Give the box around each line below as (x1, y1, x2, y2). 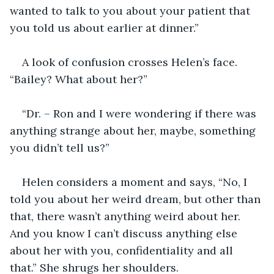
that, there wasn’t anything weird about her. (10, 209, 243, 223)
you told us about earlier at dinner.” (10, 20, 199, 35)
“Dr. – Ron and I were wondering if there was (22, 106, 259, 120)
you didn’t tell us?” (10, 140, 109, 155)
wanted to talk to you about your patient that (10, 3, 253, 18)
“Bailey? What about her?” (10, 72, 147, 86)
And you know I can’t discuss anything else (10, 226, 240, 240)
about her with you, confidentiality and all (10, 243, 236, 257)
